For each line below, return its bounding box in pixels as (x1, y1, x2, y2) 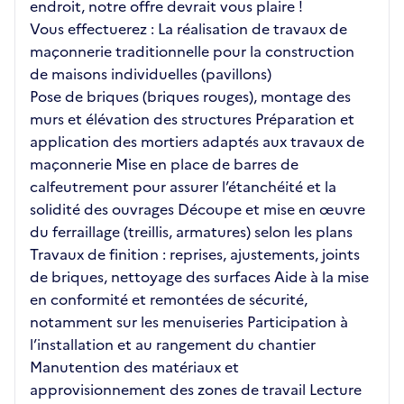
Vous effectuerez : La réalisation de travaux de (30, 18, 347, 40)
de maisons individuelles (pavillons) (30, 63, 271, 85)
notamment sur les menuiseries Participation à (30, 311, 348, 333)
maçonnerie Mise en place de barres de (30, 153, 298, 175)
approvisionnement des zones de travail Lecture (30, 379, 362, 400)
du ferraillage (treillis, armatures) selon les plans (30, 221, 353, 243)
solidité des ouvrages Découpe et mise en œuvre (30, 198, 365, 220)
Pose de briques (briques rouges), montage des (30, 86, 351, 107)
